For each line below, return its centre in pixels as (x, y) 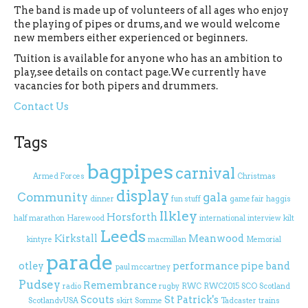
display (143, 196)
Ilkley (178, 216)
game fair (247, 199)
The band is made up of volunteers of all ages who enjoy (151, 10)
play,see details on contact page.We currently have (140, 72)
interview (264, 218)
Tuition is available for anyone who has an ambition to (148, 58)
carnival (205, 173)
